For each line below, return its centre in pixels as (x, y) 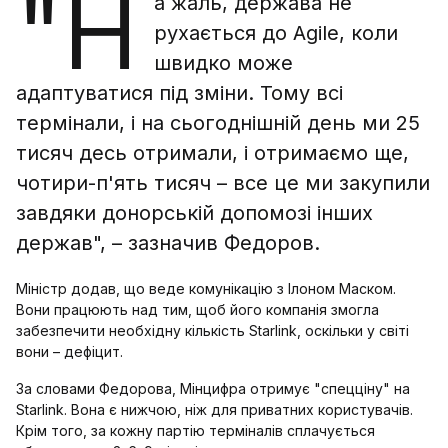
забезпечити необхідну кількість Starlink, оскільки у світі (212, 330)
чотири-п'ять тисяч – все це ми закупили (223, 183)
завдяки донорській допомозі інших (194, 213)
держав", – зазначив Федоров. (168, 243)
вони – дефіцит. (69, 351)
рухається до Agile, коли (276, 33)
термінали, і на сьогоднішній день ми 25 (218, 123)
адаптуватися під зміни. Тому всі (179, 93)
